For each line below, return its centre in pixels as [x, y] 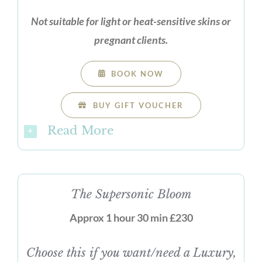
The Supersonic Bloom [131, 194]
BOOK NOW [138, 73]
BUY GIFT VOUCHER [138, 105]
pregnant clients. [131, 39]
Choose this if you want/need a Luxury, [131, 252]
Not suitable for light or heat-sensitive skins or [131, 21]
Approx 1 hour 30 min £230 [131, 217]
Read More [80, 130]
